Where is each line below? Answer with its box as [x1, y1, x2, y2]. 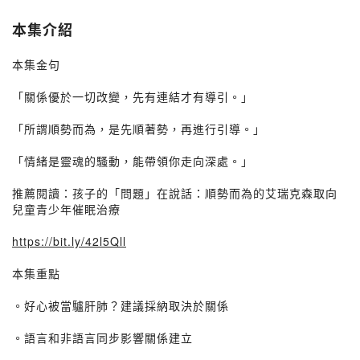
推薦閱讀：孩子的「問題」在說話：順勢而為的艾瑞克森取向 [12, 185, 337, 201]
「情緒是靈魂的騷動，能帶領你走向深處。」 [12, 153, 253, 169]
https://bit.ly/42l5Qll [12, 233, 126, 249]
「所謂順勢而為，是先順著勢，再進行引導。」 [12, 121, 265, 137]
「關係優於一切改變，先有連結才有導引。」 [12, 88, 253, 104]
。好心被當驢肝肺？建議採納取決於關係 [12, 297, 229, 313]
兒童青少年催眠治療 [12, 201, 121, 217]
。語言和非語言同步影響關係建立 [12, 329, 193, 346]
